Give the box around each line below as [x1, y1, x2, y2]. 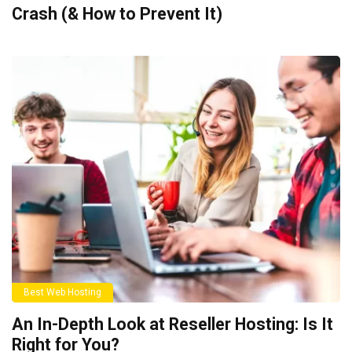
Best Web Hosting [24, 286, 101, 298]
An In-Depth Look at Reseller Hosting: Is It [12, 313, 333, 334]
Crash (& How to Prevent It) [12, 3, 222, 24]
